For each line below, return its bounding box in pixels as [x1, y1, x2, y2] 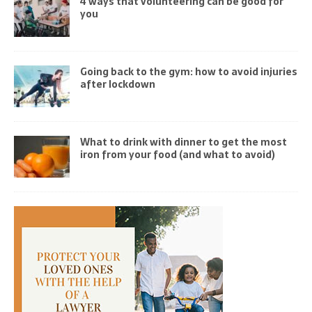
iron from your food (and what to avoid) [80, 146, 275, 162]
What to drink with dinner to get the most [80, 134, 287, 150]
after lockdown [80, 76, 155, 92]
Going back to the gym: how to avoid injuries [80, 63, 297, 79]
